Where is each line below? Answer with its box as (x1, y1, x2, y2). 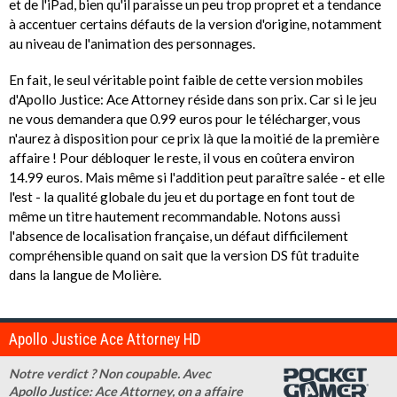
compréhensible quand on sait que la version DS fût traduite (9, 246, 359, 263)
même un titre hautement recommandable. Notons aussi (9, 207, 340, 224)
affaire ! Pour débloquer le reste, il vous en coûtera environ (9, 149, 354, 166)
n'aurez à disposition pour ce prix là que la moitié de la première (9, 129, 379, 146)
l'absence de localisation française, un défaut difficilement (9, 227, 348, 244)
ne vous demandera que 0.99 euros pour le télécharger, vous (9, 110, 361, 127)
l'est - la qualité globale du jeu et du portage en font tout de (9, 188, 354, 205)
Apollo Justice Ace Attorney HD (9, 330, 201, 348)
